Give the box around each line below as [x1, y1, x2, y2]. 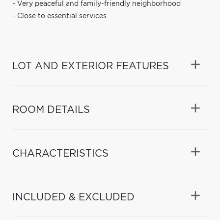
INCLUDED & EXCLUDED [12, 192, 135, 202]
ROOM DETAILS [12, 105, 90, 115]
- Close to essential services [12, 12, 107, 20]
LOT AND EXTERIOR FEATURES [12, 61, 169, 71]
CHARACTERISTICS [12, 148, 109, 159]
